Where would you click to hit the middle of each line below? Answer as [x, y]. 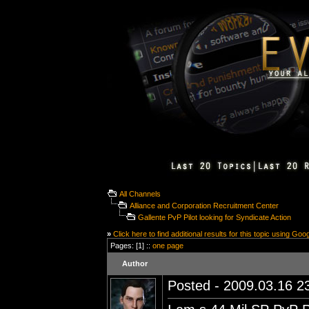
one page [168, 246]
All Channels [140, 194]
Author [135, 263]
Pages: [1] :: [131, 246]
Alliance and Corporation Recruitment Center [204, 206]
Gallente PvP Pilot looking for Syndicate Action [215, 217]
